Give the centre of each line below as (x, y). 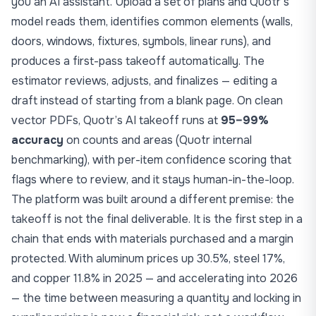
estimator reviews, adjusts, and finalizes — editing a (144, 81)
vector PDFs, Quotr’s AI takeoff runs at (116, 120)
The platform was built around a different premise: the (153, 199)
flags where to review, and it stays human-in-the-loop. (153, 180)
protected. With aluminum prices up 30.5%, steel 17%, (148, 259)
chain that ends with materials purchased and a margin (152, 239)
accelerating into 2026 (238, 278)
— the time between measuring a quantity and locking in (156, 298)
